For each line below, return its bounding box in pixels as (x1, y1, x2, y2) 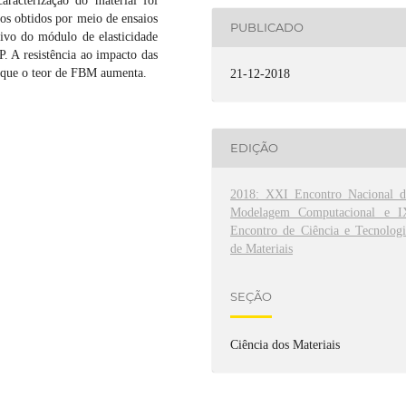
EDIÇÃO (230, 140, 279, 156)
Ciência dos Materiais (230, 338, 341, 353)
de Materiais (230, 241, 294, 256)
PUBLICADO (230, 20, 304, 35)
